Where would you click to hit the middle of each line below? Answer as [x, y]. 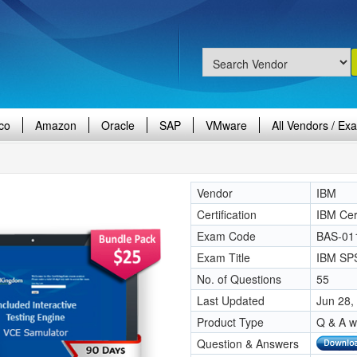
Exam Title [224, 257]
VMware [226, 125]
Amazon [56, 125]
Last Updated [231, 300]
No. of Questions [239, 279]
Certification [227, 214]
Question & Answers [248, 343]
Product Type [230, 322]
